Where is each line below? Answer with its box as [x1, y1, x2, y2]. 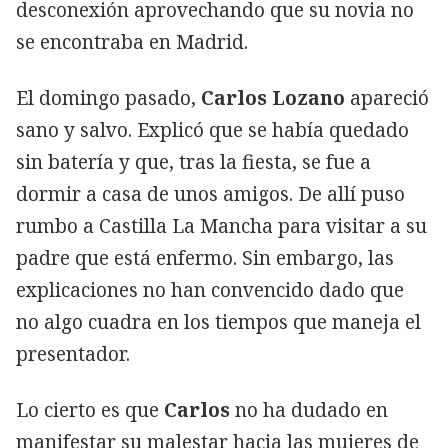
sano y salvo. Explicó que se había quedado [16, 116, 409, 143]
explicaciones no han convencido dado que [16, 276, 404, 303]
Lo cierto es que [16, 396, 164, 423]
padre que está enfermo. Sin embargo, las [16, 244, 394, 271]
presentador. [16, 340, 130, 367]
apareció [345, 84, 429, 111]
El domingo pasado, [16, 84, 201, 111]
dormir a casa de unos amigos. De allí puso [16, 180, 405, 207]
